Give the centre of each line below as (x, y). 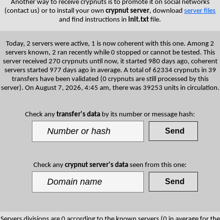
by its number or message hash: (148, 114)
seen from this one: (157, 165)
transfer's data (78, 114)
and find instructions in (94, 20)
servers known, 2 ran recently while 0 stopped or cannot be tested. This (110, 53)
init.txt (138, 20)
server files (200, 11)
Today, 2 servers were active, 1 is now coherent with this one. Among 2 (110, 44)
